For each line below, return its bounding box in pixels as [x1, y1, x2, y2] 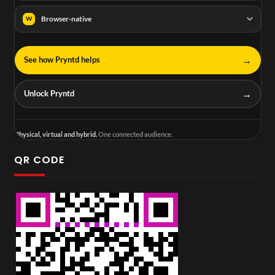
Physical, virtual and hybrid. [14, 130, 97, 138]
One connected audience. [96, 130, 172, 138]
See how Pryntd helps [23, 55, 100, 65]
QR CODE [14, 153, 64, 168]
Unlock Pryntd [23, 88, 74, 99]
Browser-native [41, 14, 91, 24]
